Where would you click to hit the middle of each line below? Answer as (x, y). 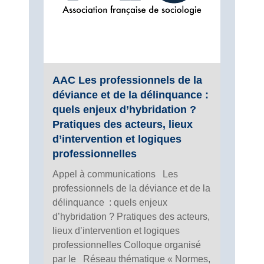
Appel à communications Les (115, 174)
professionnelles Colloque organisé (127, 245)
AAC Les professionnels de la (127, 80)
